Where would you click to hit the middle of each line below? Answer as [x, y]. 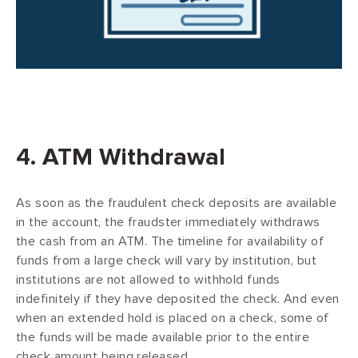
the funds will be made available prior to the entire [163, 337]
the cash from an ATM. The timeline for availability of [170, 241]
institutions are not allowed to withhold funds [148, 279]
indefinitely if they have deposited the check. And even [178, 298]
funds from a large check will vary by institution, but [167, 260]
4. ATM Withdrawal [121, 157]
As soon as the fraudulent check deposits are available [177, 203]
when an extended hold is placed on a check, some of [173, 318]
